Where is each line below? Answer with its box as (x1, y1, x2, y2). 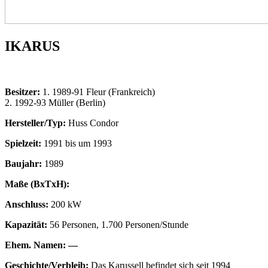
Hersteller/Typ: (5, 117, 66, 128)
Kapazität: (5, 219, 50, 230)
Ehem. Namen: (5, 239, 66, 250)
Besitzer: (5, 86, 42, 97)
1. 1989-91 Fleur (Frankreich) (42, 86, 155, 97)
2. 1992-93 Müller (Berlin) (5, 97, 105, 108)
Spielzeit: (5, 138, 41, 148)
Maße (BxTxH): (5, 178, 69, 189)
